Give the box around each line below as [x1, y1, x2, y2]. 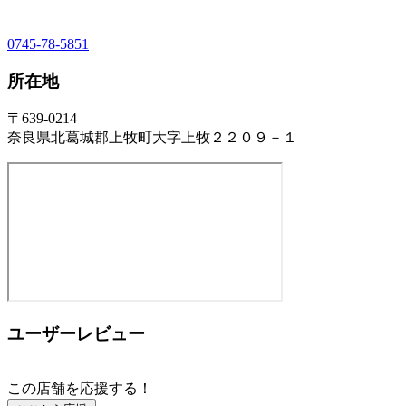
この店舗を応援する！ [7, 380, 152, 396]
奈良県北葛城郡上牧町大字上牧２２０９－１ [7, 130, 297, 146]
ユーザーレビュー [7, 324, 145, 343]
